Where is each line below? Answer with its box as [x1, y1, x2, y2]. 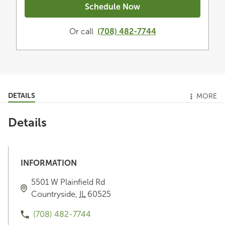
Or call [69, 26, 93, 36]
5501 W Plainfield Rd [31, 177, 105, 187]
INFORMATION [21, 158, 77, 168]
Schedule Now [85, 2, 140, 12]
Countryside [31, 189, 75, 199]
